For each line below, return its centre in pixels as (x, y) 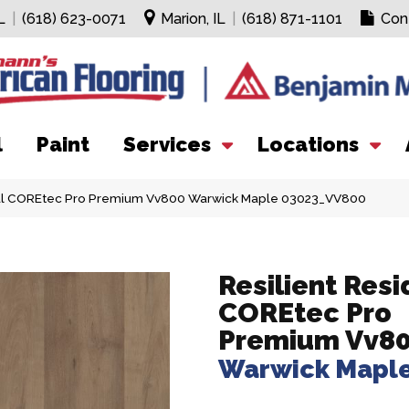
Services (167, 144)
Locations (308, 144)
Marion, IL (193, 19)
